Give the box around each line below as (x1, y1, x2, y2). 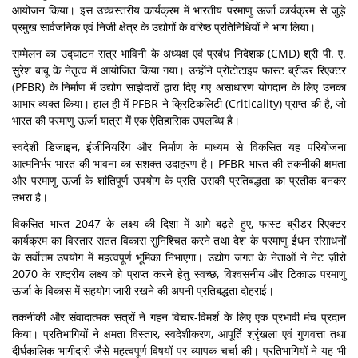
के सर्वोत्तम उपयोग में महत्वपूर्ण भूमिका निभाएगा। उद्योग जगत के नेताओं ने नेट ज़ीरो (12, 249, 346, 265)
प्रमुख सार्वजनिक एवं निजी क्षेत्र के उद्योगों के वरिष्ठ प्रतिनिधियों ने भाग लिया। (12, 19, 316, 34)
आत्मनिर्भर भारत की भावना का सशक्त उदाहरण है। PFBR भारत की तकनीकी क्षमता (12, 156, 346, 171)
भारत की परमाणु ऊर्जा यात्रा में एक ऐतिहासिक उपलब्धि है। (12, 113, 240, 128)
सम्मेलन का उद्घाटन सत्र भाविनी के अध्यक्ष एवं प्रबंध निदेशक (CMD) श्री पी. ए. (12, 46, 346, 61)
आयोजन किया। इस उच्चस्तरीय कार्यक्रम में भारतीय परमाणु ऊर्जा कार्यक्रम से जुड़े (12, 2, 346, 18)
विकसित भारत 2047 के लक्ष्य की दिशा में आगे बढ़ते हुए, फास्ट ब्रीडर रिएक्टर (12, 216, 346, 231)
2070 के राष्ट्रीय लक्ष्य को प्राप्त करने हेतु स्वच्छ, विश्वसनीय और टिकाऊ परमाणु (12, 266, 346, 281)
